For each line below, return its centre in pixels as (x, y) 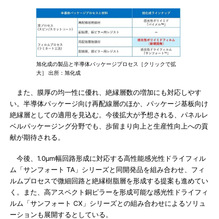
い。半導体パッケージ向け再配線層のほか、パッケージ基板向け (109, 104)
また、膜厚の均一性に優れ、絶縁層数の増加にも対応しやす (106, 92)
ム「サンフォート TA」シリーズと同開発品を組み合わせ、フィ (107, 170)
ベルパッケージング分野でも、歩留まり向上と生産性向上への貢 (109, 126)
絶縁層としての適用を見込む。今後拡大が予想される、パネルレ (109, 115)
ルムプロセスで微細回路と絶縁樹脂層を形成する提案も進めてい (109, 181)
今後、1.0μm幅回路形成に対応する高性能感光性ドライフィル (108, 158)
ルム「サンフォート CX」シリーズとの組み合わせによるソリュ (108, 203)
